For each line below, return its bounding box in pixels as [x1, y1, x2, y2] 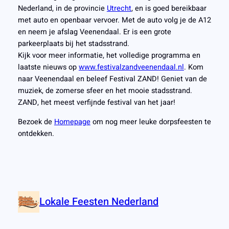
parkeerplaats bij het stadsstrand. [17, 38, 129, 50]
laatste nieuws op [17, 62, 79, 73]
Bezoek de [17, 116, 54, 127]
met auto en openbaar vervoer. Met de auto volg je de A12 [17, 15, 211, 26]
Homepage [54, 116, 90, 127]
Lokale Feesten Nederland [39, 194, 158, 210]
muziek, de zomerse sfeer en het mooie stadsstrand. [17, 85, 192, 97]
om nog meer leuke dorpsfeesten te [90, 116, 211, 127]
